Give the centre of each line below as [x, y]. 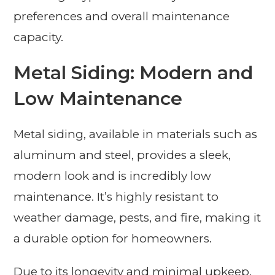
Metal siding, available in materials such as [136, 134]
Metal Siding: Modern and [134, 73]
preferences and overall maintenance [122, 17]
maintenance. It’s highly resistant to [116, 197]
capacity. [39, 37]
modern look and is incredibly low [113, 176]
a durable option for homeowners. [113, 239]
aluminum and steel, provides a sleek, [122, 155]
